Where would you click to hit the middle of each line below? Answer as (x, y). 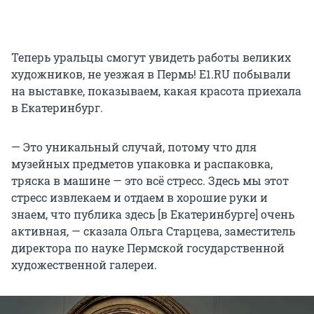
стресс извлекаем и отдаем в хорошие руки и (139, 198)
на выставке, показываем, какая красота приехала (156, 91)
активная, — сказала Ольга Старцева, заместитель (153, 231)
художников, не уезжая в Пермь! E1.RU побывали (151, 74)
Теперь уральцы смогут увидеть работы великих (151, 57)
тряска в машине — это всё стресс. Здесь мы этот (150, 181)
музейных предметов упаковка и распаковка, (142, 164)
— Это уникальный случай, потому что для (134, 147)
